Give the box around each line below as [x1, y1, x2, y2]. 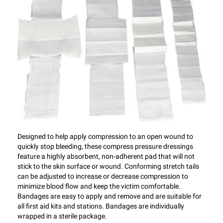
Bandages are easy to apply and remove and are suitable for [17, 192, 202, 200]
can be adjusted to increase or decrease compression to [17, 172, 188, 180]
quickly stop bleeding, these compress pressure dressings [17, 142, 193, 150]
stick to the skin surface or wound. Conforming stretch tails [17, 162, 199, 170]
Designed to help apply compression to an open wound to [17, 132, 193, 140]
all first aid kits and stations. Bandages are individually [17, 202, 184, 210]
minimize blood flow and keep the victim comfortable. [17, 182, 181, 190]
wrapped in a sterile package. [17, 212, 107, 220]
